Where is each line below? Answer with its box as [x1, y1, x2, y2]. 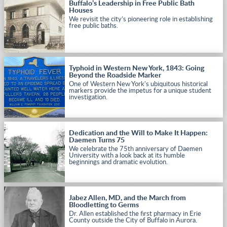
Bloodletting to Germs [69, 202, 139, 209]
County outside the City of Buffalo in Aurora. [69, 217, 197, 224]
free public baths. [69, 23, 118, 29]
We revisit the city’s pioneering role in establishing [69, 16, 213, 23]
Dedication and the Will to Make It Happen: [69, 130, 208, 137]
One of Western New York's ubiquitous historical [69, 81, 208, 88]
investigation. [69, 94, 107, 101]
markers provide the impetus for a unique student [69, 88, 211, 94]
